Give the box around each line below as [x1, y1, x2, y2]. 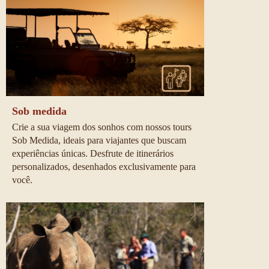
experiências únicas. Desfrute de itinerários [12, 148, 176, 159]
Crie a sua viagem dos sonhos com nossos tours [12, 122, 194, 133]
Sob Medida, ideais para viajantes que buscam [12, 135, 189, 146]
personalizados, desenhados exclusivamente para [12, 162, 198, 172]
